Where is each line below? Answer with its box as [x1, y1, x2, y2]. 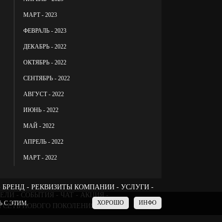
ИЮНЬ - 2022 [23, 106, 59, 113]
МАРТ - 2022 [23, 154, 57, 161]
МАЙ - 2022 [23, 122, 55, 129]
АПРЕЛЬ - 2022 [23, 138, 64, 145]
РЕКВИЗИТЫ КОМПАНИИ [31, 183, 114, 191]
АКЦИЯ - [80, 191, 109, 199]
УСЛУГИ [120, 183, 149, 191]
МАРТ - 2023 [23, 11, 57, 18]
